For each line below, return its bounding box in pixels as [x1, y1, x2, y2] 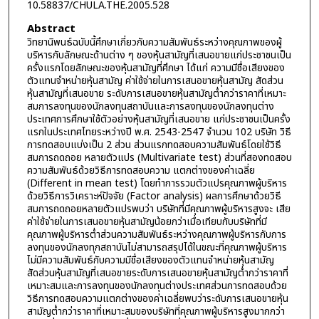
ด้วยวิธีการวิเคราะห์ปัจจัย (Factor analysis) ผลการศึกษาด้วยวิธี [26, 188, 281, 204]
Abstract [26, 20, 75, 37]
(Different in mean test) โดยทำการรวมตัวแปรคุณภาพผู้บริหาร [26, 175, 287, 191]
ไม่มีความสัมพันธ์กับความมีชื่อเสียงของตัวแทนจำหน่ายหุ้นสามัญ [26, 252, 274, 268]
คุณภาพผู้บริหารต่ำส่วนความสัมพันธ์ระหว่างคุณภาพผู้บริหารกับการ [26, 226, 286, 242]
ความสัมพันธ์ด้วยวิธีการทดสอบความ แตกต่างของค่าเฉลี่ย [26, 162, 255, 178]
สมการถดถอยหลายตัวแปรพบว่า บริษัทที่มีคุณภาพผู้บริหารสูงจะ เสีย [26, 201, 291, 216]
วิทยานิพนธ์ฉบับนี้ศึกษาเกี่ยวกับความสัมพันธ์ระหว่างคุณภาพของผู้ [26, 34, 282, 50]
